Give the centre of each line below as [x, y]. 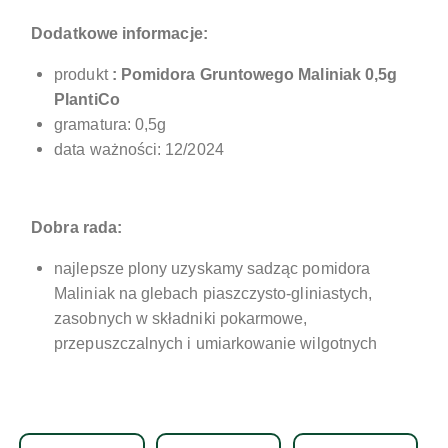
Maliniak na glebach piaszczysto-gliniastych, [213, 293]
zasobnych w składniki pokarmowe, [181, 318]
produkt [81, 74]
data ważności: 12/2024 [139, 149]
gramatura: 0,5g [110, 124]
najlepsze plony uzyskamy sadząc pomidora [212, 268]
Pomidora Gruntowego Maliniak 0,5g [259, 74]
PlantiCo [87, 99]
